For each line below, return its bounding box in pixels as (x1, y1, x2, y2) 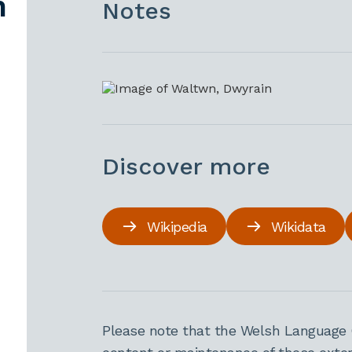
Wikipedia (147, 218, 207, 235)
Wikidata (270, 218, 326, 235)
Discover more (102, 152, 271, 180)
